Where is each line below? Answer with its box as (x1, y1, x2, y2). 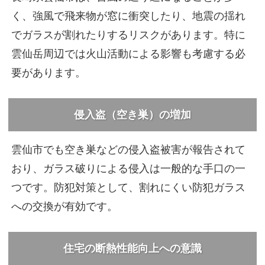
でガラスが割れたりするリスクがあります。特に (11, 28, 246, 41)
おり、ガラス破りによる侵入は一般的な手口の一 (11, 162, 246, 174)
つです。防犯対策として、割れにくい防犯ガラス (11, 181, 246, 193)
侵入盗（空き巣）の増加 (73, 108, 191, 121)
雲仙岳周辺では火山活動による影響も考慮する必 (11, 47, 246, 60)
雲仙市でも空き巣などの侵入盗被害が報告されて (11, 143, 246, 156)
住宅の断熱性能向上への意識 (63, 242, 202, 254)
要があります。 (11, 66, 86, 79)
